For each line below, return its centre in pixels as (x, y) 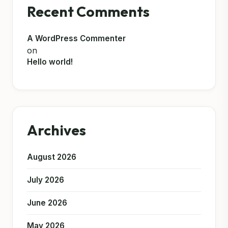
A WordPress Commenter (76, 39)
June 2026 (47, 203)
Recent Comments (88, 12)
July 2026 (46, 180)
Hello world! (50, 62)
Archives (56, 130)
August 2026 (52, 157)
